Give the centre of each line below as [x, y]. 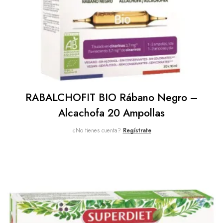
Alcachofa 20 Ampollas [111, 113]
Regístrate [137, 130]
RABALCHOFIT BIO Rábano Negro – [111, 97]
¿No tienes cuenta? [97, 130]
